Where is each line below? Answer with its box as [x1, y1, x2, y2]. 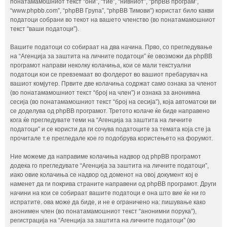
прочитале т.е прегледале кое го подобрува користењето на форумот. [10, 135, 213, 142]
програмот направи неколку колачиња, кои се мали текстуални [10, 62, 191, 69]
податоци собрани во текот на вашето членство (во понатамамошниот [10, 16, 215, 23]
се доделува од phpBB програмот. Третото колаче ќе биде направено [10, 107, 210, 115]
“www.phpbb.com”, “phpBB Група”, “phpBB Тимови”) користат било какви [10, 7, 214, 14]
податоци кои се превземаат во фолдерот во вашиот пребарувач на [10, 71, 208, 78]
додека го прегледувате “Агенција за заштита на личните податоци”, [10, 162, 209, 169]
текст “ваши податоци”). [10, 25, 79, 32]
